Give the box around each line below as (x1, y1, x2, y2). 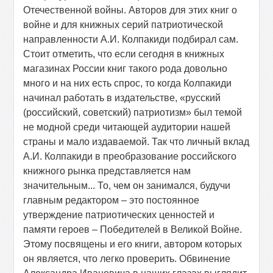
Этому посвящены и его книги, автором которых (23, 239, 243, 249)
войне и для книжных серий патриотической (23, 19, 224, 30)
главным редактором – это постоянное (23, 195, 200, 205)
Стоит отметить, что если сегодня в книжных (23, 49, 225, 59)
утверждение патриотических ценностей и (23, 210, 215, 220)
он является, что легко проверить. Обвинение (23, 253, 231, 264)
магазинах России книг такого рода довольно (23, 63, 228, 74)
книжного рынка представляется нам (23, 166, 191, 176)
